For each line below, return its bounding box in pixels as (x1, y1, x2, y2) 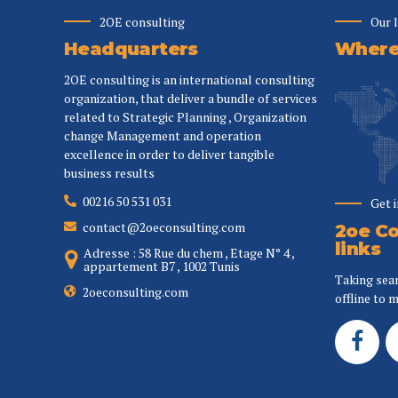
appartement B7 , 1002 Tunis (84, 258, 241, 275)
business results (64, 164, 155, 182)
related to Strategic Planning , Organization (64, 108, 306, 126)
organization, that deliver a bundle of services (64, 90, 317, 107)
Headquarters (64, 38, 198, 60)
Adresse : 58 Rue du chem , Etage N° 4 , (84, 244, 295, 262)
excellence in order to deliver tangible (64, 146, 275, 163)
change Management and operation (64, 127, 261, 145)
